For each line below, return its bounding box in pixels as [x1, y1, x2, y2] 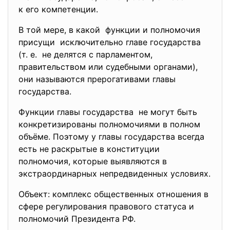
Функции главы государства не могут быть [18, 107, 197, 117]
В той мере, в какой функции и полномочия [18, 25, 200, 35]
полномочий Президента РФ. [18, 214, 136, 224]
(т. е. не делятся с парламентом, [18, 49, 152, 60]
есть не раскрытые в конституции [18, 144, 160, 154]
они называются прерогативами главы [18, 74, 176, 84]
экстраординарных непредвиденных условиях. [18, 168, 210, 179]
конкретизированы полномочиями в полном [18, 119, 200, 129]
